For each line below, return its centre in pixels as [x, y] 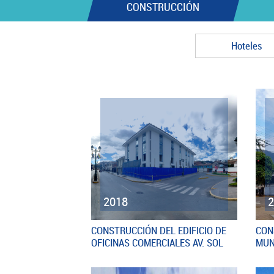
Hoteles [247, 46]
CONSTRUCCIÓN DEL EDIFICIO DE [159, 230]
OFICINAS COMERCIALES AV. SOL [157, 242]
